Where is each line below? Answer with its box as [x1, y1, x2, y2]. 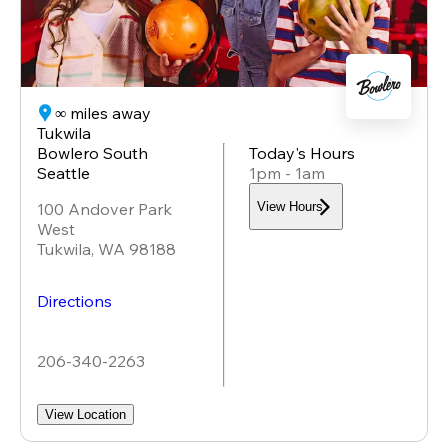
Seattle [37, 162, 90, 183]
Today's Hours [249, 142, 355, 163]
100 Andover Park [37, 198, 172, 219]
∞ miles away [55, 102, 151, 123]
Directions [37, 290, 112, 311]
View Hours [257, 199, 323, 215]
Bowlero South [37, 142, 148, 163]
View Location [45, 406, 126, 422]
